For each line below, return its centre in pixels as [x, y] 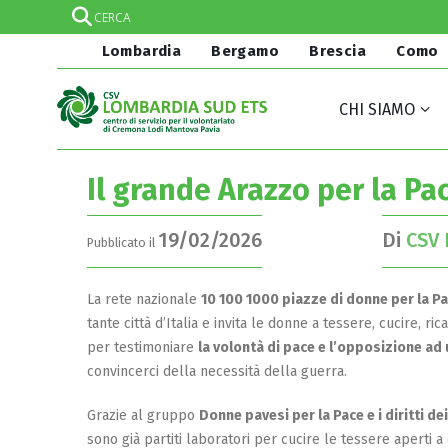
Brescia [337, 51]
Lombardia [139, 51]
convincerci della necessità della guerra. [217, 371]
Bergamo [245, 51]
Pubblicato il [122, 242]
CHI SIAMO [376, 109]
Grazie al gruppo [143, 415]
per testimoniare [142, 347]
